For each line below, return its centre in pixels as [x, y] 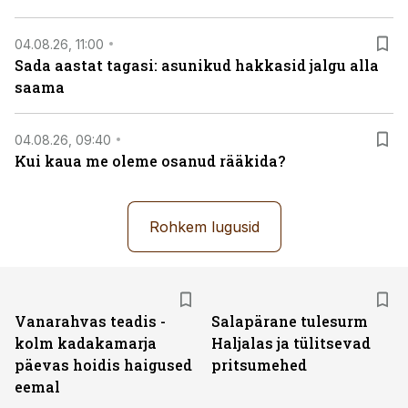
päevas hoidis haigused [103, 365]
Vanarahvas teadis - [90, 321]
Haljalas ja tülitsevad [291, 343]
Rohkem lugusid [204, 227]
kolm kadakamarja [86, 343]
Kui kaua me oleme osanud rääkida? [150, 161]
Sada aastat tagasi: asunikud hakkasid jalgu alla [197, 65]
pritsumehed [259, 365]
